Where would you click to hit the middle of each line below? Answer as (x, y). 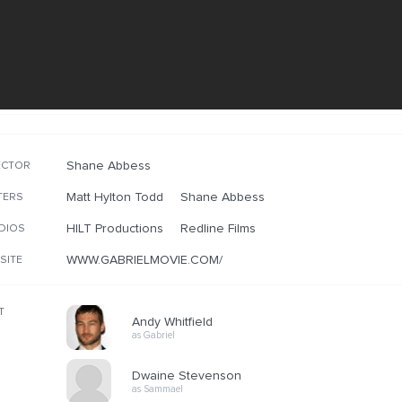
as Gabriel (153, 335)
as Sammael (157, 389)
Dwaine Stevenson (187, 376)
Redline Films (218, 229)
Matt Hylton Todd (115, 197)
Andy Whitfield (172, 322)
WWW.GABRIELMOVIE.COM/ (144, 260)
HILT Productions (115, 229)
